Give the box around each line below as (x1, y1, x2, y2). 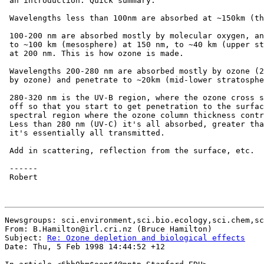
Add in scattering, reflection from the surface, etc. (5, 146, 255, 155)
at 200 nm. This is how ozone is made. (5, 49, 184, 58)
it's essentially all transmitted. (5, 128, 165, 137)
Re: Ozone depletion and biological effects (47, 233, 245, 242)
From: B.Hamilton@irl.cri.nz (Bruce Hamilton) (5, 225, 212, 233)
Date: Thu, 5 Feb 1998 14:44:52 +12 (5, 242, 165, 251)
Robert (5, 173, 38, 181)
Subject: (5, 233, 47, 242)
